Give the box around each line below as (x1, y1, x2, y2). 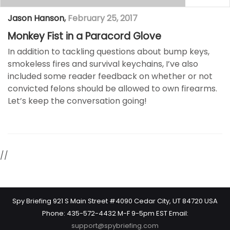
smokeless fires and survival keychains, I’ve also (8, 58, 198, 70)
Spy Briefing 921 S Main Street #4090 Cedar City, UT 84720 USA (12, 196, 218, 206)
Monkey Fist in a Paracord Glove (8, 29, 161, 44)
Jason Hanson (8, 12, 64, 25)
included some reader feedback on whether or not (8, 70, 213, 83)
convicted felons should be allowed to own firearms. (8, 83, 217, 95)
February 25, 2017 (68, 12, 138, 25)
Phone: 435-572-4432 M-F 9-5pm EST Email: (42, 208, 188, 219)
